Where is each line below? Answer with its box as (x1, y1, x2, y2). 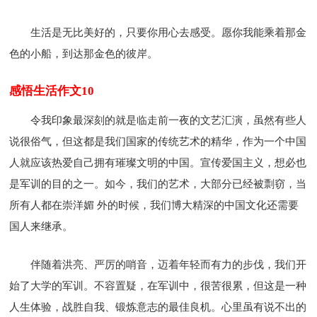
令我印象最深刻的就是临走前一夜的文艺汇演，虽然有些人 (30, 114, 307, 126)
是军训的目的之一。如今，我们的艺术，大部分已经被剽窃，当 (9, 178, 307, 190)
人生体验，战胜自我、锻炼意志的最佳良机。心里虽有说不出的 (9, 301, 307, 313)
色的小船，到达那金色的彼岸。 (9, 47, 158, 59)
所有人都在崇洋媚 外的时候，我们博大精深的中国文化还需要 (9, 199, 299, 211)
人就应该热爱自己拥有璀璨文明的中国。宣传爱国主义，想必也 (9, 156, 307, 168)
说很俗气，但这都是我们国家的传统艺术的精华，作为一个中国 (9, 135, 307, 147)
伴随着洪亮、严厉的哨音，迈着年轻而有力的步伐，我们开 (30, 258, 307, 270)
